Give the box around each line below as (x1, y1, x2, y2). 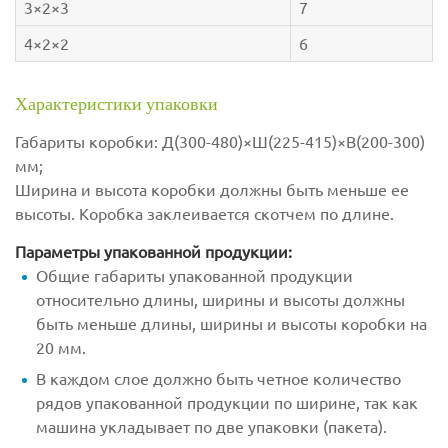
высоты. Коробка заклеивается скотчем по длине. (15, 203, 394, 224)
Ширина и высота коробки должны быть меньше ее (15, 179, 409, 200)
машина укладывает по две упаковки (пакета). (36, 416, 387, 437)
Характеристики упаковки (15, 92, 218, 116)
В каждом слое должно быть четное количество (36, 368, 401, 389)
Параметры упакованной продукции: (15, 241, 292, 262)
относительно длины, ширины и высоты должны (36, 289, 405, 310)
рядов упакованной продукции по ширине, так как (36, 392, 418, 413)
